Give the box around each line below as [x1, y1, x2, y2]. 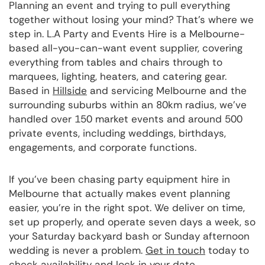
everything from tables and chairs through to [9, 56, 222, 69]
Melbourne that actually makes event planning [9, 187, 230, 201]
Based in [9, 84, 53, 98]
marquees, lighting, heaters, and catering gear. [9, 70, 227, 83]
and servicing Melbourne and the [87, 84, 247, 98]
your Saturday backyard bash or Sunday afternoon [9, 230, 250, 243]
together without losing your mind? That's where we [9, 13, 254, 27]
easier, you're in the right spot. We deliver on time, [9, 201, 245, 215]
